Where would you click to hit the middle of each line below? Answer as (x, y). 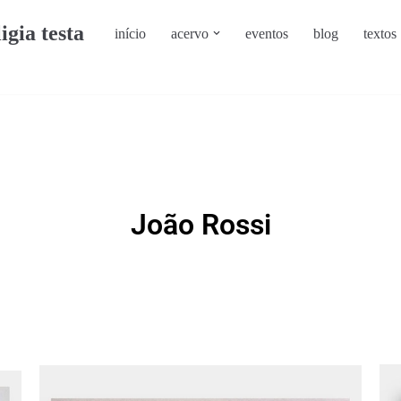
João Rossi (200, 225)
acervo (190, 34)
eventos (267, 34)
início (130, 34)
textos (380, 34)
